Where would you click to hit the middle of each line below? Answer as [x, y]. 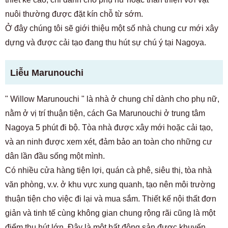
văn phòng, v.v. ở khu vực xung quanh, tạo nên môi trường [110, 184]
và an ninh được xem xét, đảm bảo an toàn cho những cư [109, 142]
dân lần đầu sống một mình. [55, 156]
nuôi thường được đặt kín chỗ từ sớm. [74, 14]
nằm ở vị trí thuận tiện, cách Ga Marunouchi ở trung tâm [105, 113]
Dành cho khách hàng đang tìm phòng [114, 207]
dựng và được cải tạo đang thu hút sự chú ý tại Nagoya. [106, 42]
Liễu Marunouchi [47, 73]
